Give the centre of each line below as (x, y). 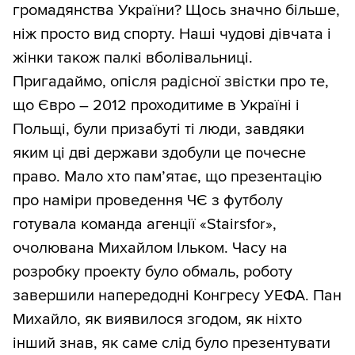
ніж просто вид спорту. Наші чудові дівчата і (172, 34)
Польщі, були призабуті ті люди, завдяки (158, 130)
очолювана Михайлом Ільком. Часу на (150, 248)
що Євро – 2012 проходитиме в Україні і (156, 106)
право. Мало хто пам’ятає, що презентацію (167, 177)
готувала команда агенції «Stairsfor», (145, 225)
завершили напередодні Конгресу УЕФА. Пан (177, 296)
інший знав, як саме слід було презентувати (172, 344)
